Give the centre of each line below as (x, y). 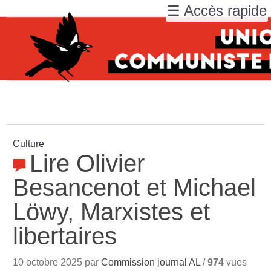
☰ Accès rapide (217, 11)
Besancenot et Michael (135, 188)
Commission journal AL (151, 262)
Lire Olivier (87, 163)
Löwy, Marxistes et (112, 212)
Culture (29, 144)
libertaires (65, 236)
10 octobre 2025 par (57, 262)
